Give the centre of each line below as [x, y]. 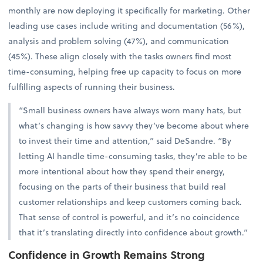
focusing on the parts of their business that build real [123, 186]
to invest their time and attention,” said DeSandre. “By [125, 140]
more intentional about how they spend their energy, [122, 171]
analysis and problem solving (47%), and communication [119, 41]
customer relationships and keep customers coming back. [131, 201]
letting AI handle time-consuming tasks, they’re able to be [133, 156]
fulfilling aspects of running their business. [92, 86]
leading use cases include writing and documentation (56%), [127, 25]
